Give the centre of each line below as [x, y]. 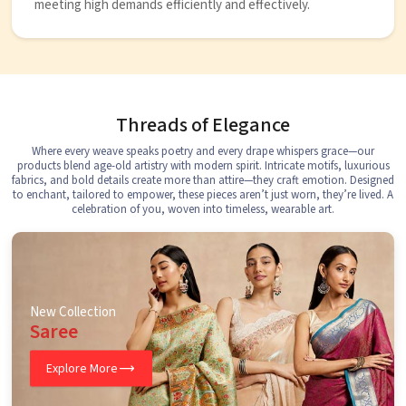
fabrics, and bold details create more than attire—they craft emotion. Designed [203, 181]
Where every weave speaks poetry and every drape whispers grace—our [203, 152]
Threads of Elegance [203, 126]
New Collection [73, 311]
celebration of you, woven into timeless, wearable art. [203, 210]
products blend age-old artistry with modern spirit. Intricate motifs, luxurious [203, 166]
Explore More [82, 368]
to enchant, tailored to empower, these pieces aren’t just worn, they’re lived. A [203, 195]
